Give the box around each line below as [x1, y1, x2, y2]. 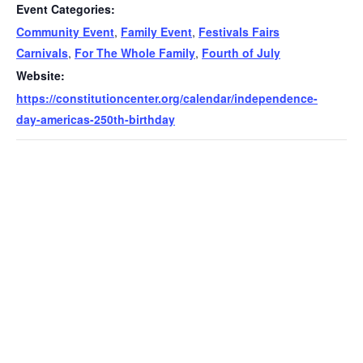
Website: [16, 66, 65, 83]
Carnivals [16, 44, 68, 61]
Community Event [16, 23, 114, 40]
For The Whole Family [75, 44, 195, 61]
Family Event [121, 23, 192, 40]
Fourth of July [202, 44, 280, 61]
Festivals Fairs [199, 23, 280, 40]
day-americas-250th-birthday [16, 110, 175, 127]
